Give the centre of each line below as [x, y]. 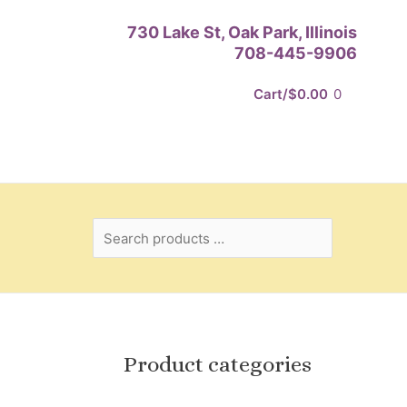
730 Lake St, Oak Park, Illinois [242, 32]
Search [114, 11]
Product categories [218, 364]
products [120, 36]
